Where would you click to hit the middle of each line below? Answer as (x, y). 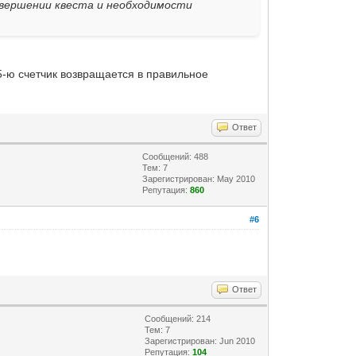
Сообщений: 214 (178, 318)
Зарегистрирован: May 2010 (199, 178)
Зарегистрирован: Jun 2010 (200, 341)
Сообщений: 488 (176, 156)
